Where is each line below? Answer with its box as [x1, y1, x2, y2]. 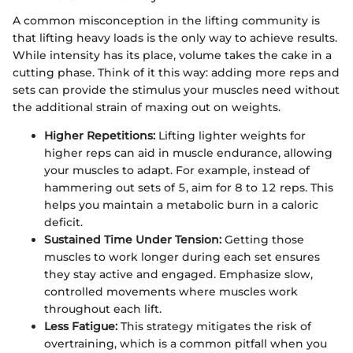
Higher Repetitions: [44, 128, 155, 143]
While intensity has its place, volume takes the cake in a [13, 47, 332, 62]
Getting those [221, 232, 304, 247]
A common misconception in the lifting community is [13, 13, 320, 28]
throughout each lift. [44, 301, 162, 316]
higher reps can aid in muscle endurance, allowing [44, 145, 333, 160]
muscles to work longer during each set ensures [44, 249, 320, 264]
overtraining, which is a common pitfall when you [44, 336, 327, 351]
